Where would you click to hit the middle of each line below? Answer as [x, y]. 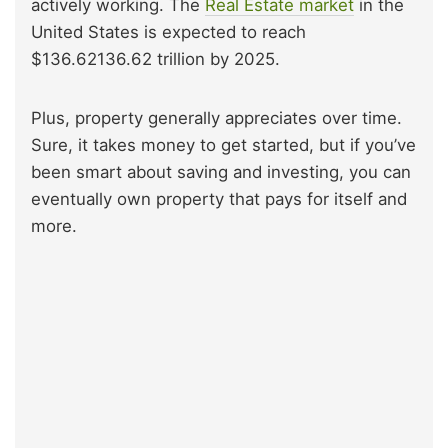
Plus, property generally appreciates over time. [216, 118]
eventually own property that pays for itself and [219, 199]
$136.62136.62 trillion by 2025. [155, 59]
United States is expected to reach [168, 32]
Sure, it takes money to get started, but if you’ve [223, 145]
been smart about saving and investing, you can [221, 172]
